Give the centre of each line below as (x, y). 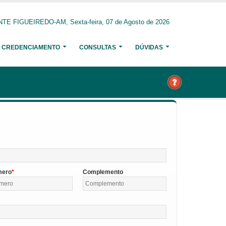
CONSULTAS (98, 47)
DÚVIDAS (149, 47)
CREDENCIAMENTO (31, 47)
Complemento (103, 172)
